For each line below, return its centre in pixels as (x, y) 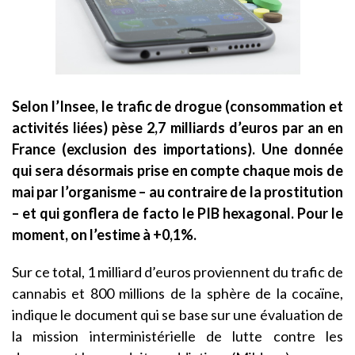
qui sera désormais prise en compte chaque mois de (177, 171)
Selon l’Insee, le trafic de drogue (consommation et (177, 107)
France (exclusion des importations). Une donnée (177, 149)
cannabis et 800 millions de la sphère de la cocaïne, (177, 294)
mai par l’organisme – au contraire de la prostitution (177, 192)
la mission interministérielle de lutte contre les (177, 336)
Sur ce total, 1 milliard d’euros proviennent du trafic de (177, 272)
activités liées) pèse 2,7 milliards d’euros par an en (177, 128)
